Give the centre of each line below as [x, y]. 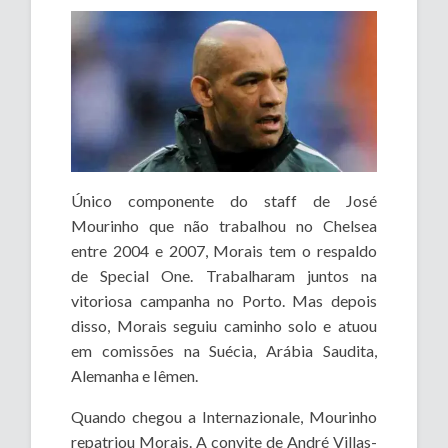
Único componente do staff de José [224, 200]
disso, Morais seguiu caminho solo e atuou [224, 325]
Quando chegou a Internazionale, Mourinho [224, 416]
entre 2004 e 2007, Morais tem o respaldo [224, 250]
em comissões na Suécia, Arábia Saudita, [224, 350]
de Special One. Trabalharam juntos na [224, 275]
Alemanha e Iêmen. [135, 375]
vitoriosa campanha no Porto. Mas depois [224, 300]
